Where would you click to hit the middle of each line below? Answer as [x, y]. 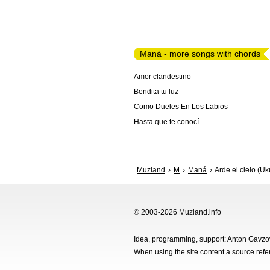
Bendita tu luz [156, 92]
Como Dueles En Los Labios [181, 107]
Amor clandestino [162, 77]
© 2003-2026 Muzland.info [177, 212]
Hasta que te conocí [166, 122]
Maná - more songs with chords [200, 54]
